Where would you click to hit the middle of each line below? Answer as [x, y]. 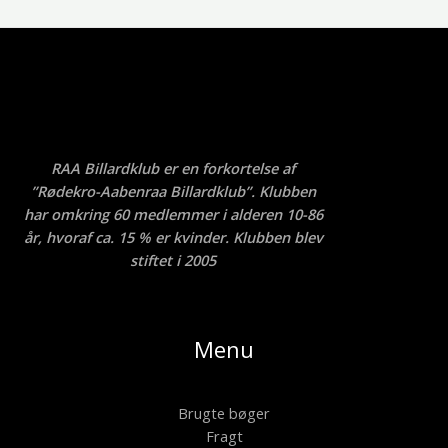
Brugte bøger [224, 412]
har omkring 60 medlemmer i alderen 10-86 [173, 214]
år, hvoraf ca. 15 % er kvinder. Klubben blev [173, 237]
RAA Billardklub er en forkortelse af [173, 168]
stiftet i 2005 [173, 260]
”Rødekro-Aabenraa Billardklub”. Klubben [173, 191]
